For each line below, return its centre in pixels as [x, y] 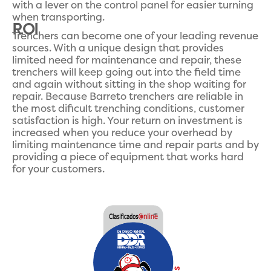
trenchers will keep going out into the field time [126, 72]
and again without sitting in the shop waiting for [129, 84]
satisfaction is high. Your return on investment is [127, 121]
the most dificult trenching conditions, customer [128, 109]
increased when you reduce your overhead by [122, 133]
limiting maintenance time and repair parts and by [135, 145]
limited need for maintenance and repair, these [127, 60]
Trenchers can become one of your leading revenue [135, 36]
